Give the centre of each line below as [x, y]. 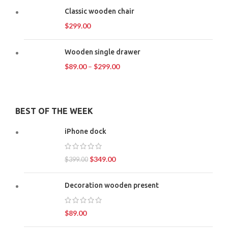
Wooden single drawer [103, 52]
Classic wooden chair [99, 11]
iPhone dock [85, 131]
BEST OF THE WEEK [54, 111]
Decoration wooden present [112, 185]
